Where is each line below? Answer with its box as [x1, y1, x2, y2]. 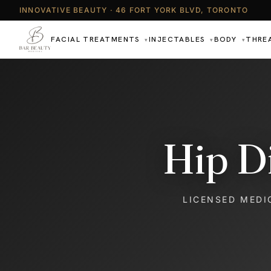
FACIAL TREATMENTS [51, 34, 143, 44]
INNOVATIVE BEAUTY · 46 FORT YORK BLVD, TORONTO [19, 5, 249, 15]
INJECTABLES [148, 34, 208, 44]
